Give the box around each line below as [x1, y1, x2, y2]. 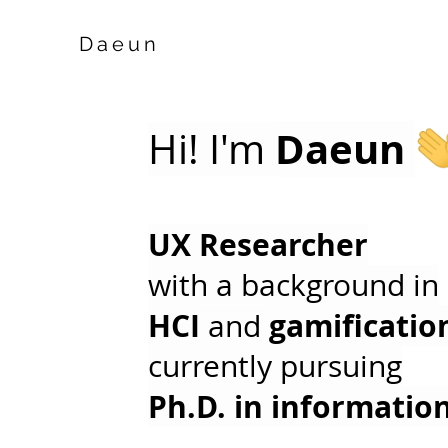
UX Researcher [148, 224, 368, 265]
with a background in [148, 265, 439, 305]
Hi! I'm [148, 122, 275, 176]
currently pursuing [148, 346, 402, 386]
